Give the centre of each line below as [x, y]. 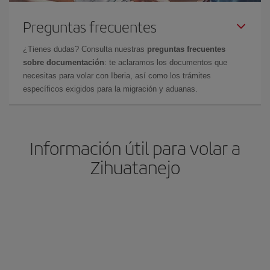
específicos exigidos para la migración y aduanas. [110, 89]
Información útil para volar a [135, 148]
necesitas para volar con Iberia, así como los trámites [117, 76]
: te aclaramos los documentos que [166, 62]
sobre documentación [64, 62]
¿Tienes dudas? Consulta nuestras [85, 49]
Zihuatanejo [135, 167]
